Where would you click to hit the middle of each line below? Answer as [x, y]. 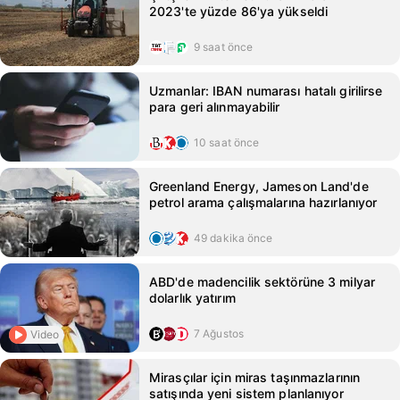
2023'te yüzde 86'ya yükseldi [239, 11]
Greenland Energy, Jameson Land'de [259, 186]
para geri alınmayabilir [215, 107]
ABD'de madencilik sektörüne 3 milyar [262, 282]
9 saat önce [224, 47]
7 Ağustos [219, 333]
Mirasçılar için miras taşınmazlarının [255, 377]
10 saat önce [227, 142]
